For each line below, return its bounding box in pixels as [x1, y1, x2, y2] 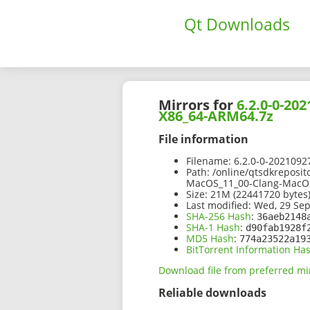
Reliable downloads [158, 285, 266, 301]
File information [158, 131, 248, 147]
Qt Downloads [184, 13, 290, 35]
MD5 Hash [186, 232, 234, 246]
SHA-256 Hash [186, 210, 251, 224]
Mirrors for [158, 95, 237, 115]
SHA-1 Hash [186, 221, 240, 235]
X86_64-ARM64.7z [158, 107, 273, 126]
